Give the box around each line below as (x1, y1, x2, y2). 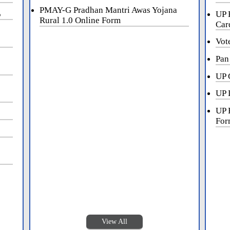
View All (101, 218, 127, 226)
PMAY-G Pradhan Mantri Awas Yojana (40, 5, 178, 15)
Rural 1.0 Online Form (40, 15, 121, 26)
